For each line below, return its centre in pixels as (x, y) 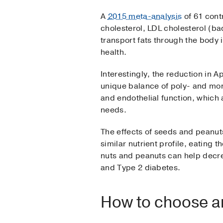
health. (116, 53)
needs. (113, 110)
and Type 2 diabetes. (141, 168)
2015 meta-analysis (145, 17)
